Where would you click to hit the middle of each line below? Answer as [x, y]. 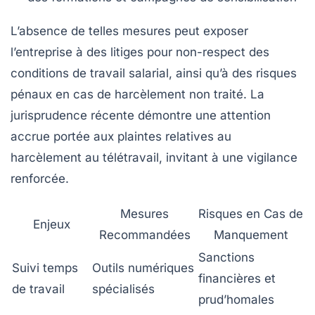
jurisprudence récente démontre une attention [141, 116]
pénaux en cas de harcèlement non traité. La [137, 95]
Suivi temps [45, 268]
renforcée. [40, 179]
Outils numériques [143, 268]
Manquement [251, 235]
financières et [237, 279]
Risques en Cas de [251, 214]
